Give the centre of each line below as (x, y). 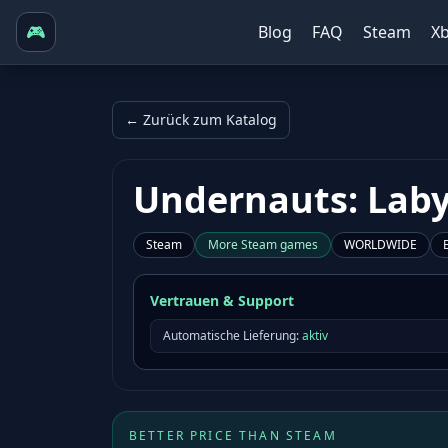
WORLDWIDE (380, 244)
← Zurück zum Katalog (201, 119)
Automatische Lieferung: (231, 335)
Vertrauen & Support (222, 300)
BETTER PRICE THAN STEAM (233, 435)
